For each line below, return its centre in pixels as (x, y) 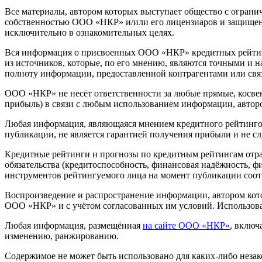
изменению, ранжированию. (62, 236)
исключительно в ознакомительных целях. (89, 32)
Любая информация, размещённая (74, 225)
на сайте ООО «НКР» (186, 225)
